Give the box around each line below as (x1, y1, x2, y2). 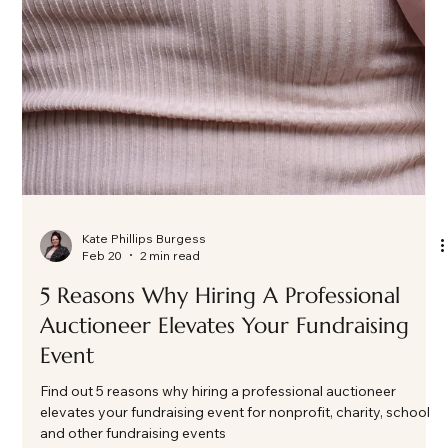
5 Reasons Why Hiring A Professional (40, 389, 401, 417)
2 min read (140, 355, 201, 371)
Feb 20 (82, 355, 123, 371)
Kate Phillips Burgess (82, 338, 207, 354)
